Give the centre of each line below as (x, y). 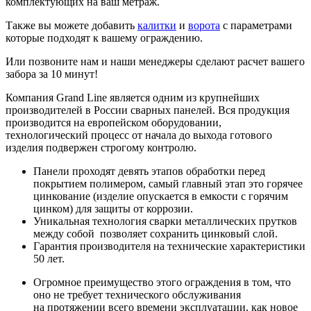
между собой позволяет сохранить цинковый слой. (155, 233)
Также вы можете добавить (72, 25)
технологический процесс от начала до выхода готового (139, 135)
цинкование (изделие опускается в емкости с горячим (161, 196)
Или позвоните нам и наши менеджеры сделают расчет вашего (155, 61)
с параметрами (256, 25)
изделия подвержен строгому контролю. (101, 147)
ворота (204, 25)
